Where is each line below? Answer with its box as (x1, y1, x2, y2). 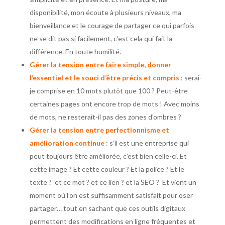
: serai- (179, 73, 202, 82)
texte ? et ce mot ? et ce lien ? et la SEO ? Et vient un (29, 178, 196, 187)
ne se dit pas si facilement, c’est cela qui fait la (29, 34, 172, 43)
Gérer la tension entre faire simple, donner (29, 60, 171, 69)
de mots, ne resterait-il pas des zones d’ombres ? (29, 113, 181, 122)
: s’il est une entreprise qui (104, 139, 189, 148)
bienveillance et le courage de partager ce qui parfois (29, 21, 194, 30)
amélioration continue (29, 139, 104, 148)
